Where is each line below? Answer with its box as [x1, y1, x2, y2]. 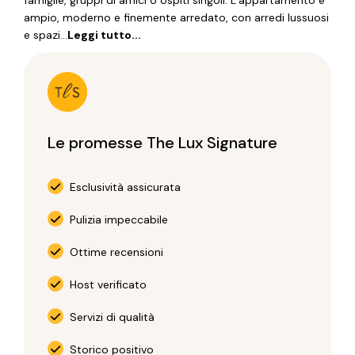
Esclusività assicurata [63, 180, 181, 195]
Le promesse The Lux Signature [48, 132, 278, 154]
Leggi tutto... [67, 28, 142, 43]
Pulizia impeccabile [63, 212, 169, 227]
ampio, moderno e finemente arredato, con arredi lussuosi [24, 10, 330, 25]
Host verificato [63, 277, 147, 292]
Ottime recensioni [63, 245, 164, 260]
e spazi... [24, 28, 68, 43]
